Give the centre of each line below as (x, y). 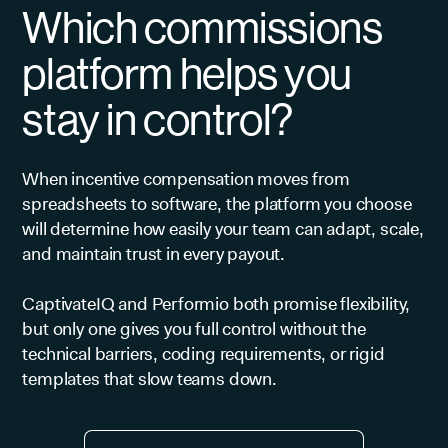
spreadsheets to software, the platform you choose (217, 203)
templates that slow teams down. (149, 378)
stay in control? (157, 119)
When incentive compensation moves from (186, 178)
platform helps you (187, 73)
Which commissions (202, 27)
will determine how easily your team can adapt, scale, (223, 228)
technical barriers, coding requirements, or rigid (203, 353)
